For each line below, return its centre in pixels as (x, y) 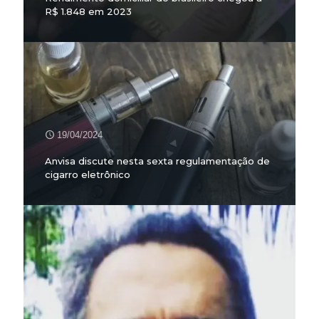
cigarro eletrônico (88, 174)
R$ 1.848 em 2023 (88, 12)
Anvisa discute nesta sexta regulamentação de (157, 161)
